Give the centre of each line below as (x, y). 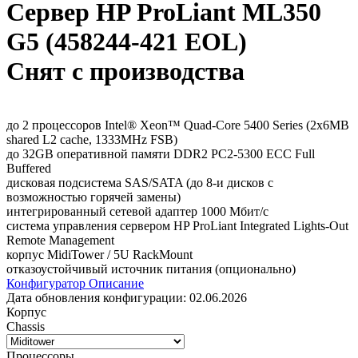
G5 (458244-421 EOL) (127, 42)
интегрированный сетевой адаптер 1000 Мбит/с (137, 211)
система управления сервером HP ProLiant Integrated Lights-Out (177, 225)
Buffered (29, 168)
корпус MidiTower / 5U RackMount (99, 254)
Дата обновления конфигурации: (98, 297)
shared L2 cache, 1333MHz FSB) (92, 139)
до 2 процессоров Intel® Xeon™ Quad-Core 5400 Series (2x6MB (178, 125)
